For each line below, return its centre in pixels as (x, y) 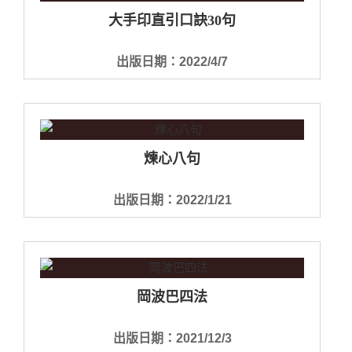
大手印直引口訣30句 (172, 20)
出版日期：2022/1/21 (172, 200)
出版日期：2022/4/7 (172, 61)
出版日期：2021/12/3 (172, 338)
